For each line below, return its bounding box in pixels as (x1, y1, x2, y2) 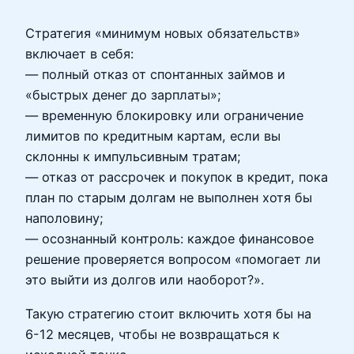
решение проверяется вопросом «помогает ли (25, 251, 321, 268)
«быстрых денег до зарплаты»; (25, 87, 221, 104)
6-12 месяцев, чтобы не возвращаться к (25, 326, 280, 342)
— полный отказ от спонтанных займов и (25, 66, 285, 83)
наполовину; (25, 210, 104, 227)
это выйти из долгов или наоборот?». (25, 272, 264, 288)
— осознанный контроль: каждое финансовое (25, 231, 314, 247)
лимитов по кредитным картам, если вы (25, 128, 281, 145)
